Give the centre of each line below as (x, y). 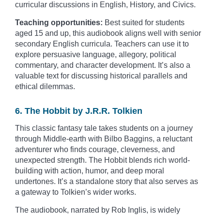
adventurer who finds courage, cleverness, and (95, 150)
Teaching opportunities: (60, 23)
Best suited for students (145, 23)
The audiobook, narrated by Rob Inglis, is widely (98, 210)
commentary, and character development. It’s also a (103, 65)
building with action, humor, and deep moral (90, 171)
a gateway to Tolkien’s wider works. (76, 192)
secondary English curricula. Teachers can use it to (102, 44)
